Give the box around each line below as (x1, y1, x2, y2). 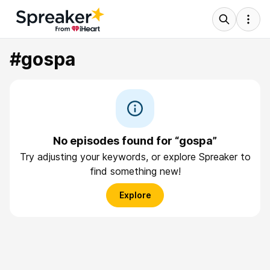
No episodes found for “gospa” (53, 134, 217, 147)
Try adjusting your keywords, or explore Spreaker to (19, 151, 251, 163)
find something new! (89, 165, 181, 177)
